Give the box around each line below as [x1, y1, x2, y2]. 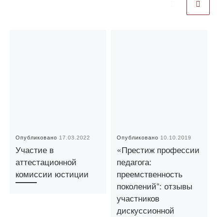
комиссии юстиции [15, 168, 89, 180]
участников [117, 192, 160, 204]
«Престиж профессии [117, 143, 200, 156]
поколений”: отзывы [117, 180, 193, 192]
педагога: [117, 155, 152, 168]
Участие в [15, 143, 54, 156]
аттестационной [15, 155, 77, 168]
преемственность [117, 168, 183, 180]
